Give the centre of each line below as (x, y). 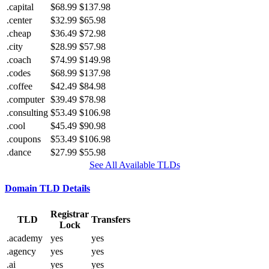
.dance (19, 153)
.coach (19, 60)
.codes (19, 73)
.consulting (27, 113)
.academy (25, 238)
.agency (21, 251)
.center (19, 20)
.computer (26, 100)
